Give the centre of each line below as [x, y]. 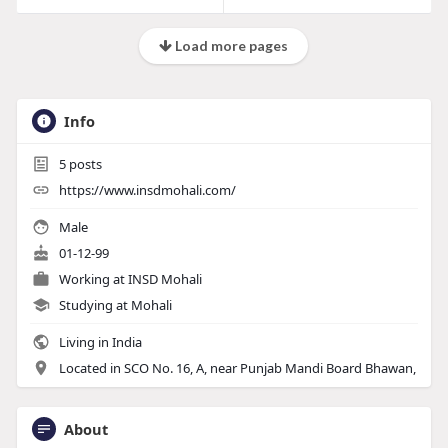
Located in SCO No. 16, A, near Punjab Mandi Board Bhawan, [237, 368]
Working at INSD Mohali [130, 279]
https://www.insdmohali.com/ [147, 190]
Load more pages [230, 46]
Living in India [98, 342]
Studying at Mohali [115, 305]
